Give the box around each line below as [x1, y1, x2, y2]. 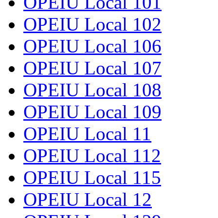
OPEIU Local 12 [23, 189, 152, 210]
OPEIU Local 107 [23, 57, 162, 79]
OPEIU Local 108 [23, 79, 162, 101]
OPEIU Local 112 [23, 145, 161, 166]
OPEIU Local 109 [23, 101, 162, 123]
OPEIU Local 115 [23, 167, 161, 188]
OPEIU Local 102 [23, 14, 162, 35]
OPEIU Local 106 [23, 36, 162, 57]
